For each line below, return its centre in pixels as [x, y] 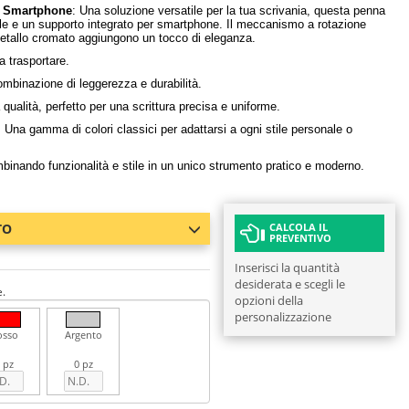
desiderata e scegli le [289, 284]
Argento [83, 335]
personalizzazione [283, 317]
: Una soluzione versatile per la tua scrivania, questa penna [229, 10]
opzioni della [268, 300]
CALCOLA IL [298, 227]
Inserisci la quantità [287, 267]
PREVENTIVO [300, 238]
